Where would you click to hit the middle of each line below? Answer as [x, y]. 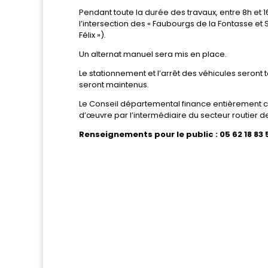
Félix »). [92, 35]
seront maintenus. [114, 84]
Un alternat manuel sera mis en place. [153, 54]
